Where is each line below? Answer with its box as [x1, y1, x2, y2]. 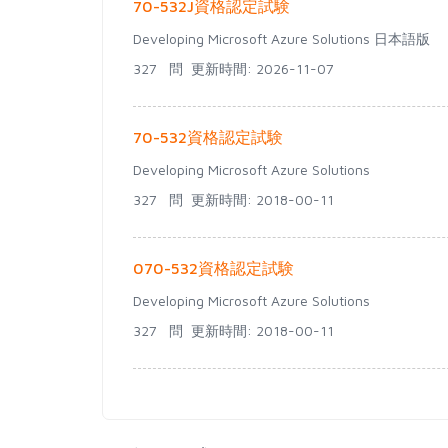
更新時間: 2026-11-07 [183, 60, 334, 77]
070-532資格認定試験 [133, 259, 294, 277]
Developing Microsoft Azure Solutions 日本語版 [133, 30, 430, 47]
